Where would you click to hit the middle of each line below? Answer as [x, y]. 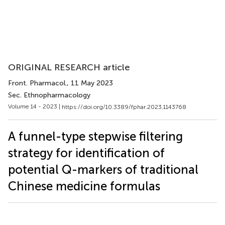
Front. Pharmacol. [37, 83]
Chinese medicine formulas [84, 186]
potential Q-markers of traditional [103, 169]
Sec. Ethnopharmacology [49, 95]
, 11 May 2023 [90, 83]
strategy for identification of [86, 153]
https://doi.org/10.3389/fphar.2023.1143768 [124, 107]
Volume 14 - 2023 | [35, 106]
